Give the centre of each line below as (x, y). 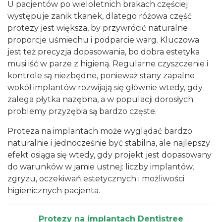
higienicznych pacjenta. (54, 191)
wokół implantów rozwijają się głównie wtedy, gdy (105, 87)
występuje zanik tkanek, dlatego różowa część (100, 16)
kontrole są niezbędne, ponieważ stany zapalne (101, 76)
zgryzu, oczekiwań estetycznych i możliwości (96, 179)
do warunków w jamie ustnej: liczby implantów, (101, 167)
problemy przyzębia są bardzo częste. (82, 111)
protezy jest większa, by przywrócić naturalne (98, 28)
